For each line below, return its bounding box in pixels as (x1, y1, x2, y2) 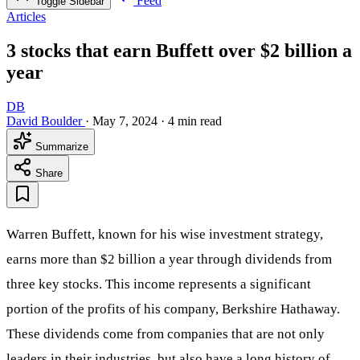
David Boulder (6, 113, 82, 128)
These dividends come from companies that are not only (6, 325, 325, 342)
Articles (6, 10, 46, 24)
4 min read (168, 113, 222, 128)
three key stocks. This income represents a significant (6, 276, 311, 292)
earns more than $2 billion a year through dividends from (6, 251, 332, 267)
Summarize (32, 140, 88, 153)
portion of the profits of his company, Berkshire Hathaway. (6, 301, 340, 317)
